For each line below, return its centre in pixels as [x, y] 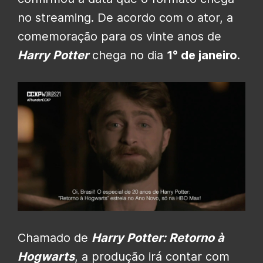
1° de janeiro [202, 55]
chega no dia [128, 55]
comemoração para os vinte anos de [119, 37]
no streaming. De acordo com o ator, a [125, 18]
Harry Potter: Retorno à [158, 237]
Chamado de [55, 237]
